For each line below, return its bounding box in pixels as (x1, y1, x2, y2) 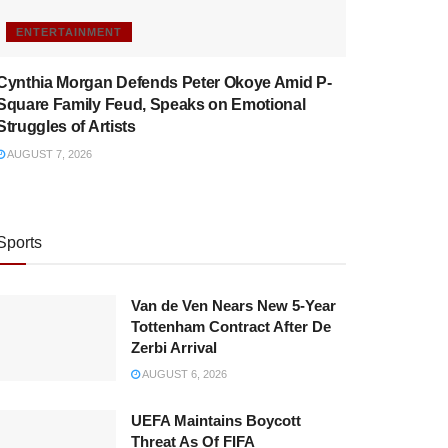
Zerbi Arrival (130, 338, 217, 356)
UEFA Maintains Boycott (130, 411, 301, 429)
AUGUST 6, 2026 (139, 367, 227, 380)
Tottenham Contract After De (130, 317, 331, 335)
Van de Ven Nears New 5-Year (130, 296, 336, 314)
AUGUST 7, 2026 (4, 147, 92, 160)
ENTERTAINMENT (15, 25, 122, 38)
